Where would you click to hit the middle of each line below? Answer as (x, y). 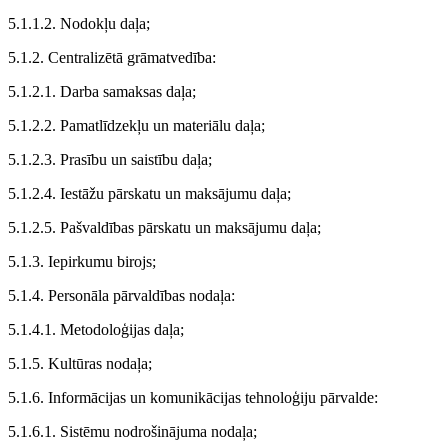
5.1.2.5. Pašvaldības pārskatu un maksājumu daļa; (164, 227)
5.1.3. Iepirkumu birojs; (82, 261)
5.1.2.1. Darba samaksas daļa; (102, 91)
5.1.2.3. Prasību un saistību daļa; (110, 159)
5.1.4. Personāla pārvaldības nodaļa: (121, 295)
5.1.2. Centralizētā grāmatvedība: (112, 57)
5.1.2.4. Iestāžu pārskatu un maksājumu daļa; (149, 193)
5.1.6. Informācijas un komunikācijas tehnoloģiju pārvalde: (193, 397)
